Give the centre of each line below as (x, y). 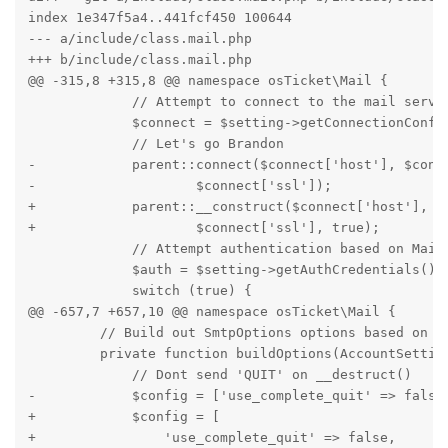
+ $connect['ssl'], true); (203, 227)
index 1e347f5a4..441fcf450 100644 (159, 17)
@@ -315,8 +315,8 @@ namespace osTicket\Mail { (207, 80)
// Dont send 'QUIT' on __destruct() (219, 374)
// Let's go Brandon (155, 143)
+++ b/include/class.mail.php (139, 59)
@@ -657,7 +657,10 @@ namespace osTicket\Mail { (211, 311)
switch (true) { (139, 290)
